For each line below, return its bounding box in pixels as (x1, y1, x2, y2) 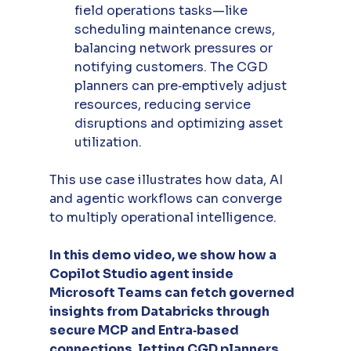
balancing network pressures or (74, 40, 276, 57)
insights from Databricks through (49, 303, 272, 320)
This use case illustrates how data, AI (49, 172, 286, 189)
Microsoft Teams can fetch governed (49, 284, 297, 302)
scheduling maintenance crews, (74, 21, 278, 38)
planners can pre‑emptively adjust (74, 78, 290, 95)
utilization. (74, 134, 142, 151)
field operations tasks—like (74, 2, 251, 20)
